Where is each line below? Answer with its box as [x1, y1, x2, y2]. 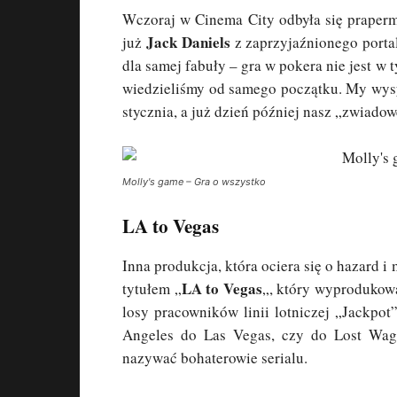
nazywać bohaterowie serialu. [122, 347, 307, 368]
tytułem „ [122, 278, 182, 299]
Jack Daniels [145, 31, 230, 53]
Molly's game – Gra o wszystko [122, 175, 266, 188]
